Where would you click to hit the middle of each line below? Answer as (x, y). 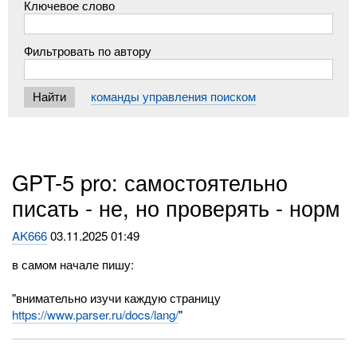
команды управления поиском (174, 96)
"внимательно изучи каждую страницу (117, 298)
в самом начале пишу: (73, 265)
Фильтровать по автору (88, 50)
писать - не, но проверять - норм (177, 208)
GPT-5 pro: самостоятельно (150, 182)
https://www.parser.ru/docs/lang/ (96, 315)
